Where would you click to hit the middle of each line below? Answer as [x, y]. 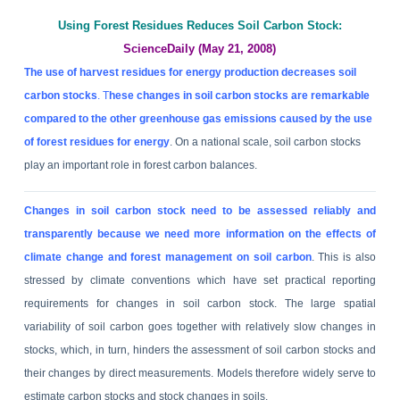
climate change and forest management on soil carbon [167, 257]
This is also [347, 257]
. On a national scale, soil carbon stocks [265, 142]
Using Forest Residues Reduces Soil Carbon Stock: [200, 25]
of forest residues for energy [96, 142]
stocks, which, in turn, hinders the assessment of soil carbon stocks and [200, 350]
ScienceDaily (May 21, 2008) [200, 48]
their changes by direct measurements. [120, 373]
